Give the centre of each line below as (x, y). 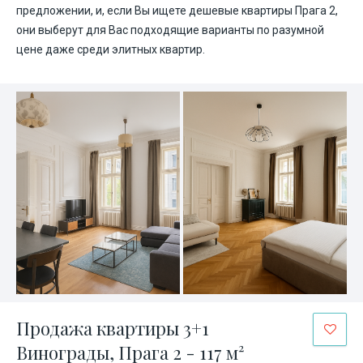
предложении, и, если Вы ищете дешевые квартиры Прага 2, (177, 11)
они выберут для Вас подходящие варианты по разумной (170, 30)
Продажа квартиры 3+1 (113, 328)
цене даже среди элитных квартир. (111, 49)
